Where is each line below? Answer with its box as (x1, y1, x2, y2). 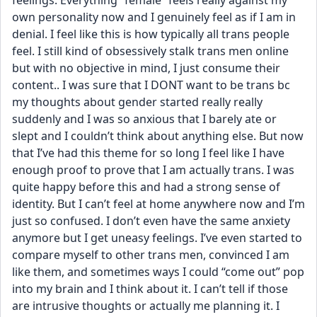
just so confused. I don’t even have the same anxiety (12, 213, 290, 229)
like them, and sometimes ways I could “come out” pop (12, 264, 304, 279)
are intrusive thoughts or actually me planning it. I (12, 298, 279, 313)
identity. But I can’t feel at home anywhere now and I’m (12, 196, 305, 212)
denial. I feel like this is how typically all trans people (12, 26, 289, 42)
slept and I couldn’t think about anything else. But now (12, 128, 304, 144)
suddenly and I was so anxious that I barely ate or (12, 111, 277, 127)
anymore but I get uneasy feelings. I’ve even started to (12, 230, 302, 246)
